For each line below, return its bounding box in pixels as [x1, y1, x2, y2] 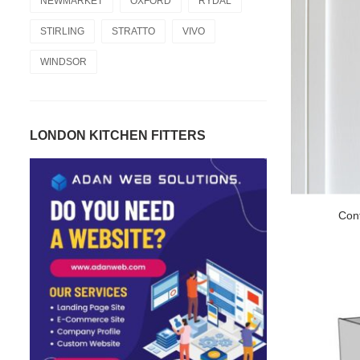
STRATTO [112, 26, 155, 37]
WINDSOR [40, 56, 87, 67]
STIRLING [40, 26, 84, 37]
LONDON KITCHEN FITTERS [30, 129, 206, 142]
